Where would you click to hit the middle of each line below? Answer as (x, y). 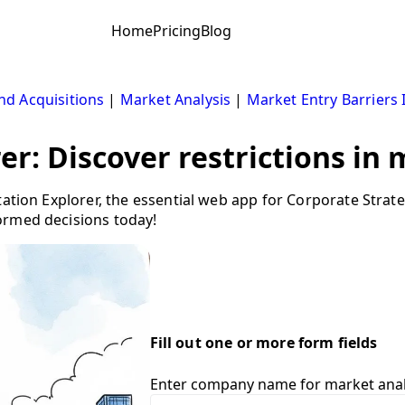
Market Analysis (175, 99)
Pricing (177, 31)
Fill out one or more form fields (264, 342)
